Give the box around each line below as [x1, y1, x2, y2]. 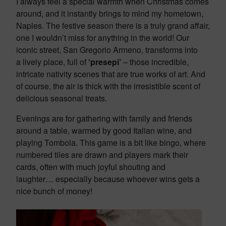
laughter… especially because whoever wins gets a [16, 173, 200, 185]
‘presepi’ [88, 56, 121, 68]
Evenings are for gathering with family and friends [16, 112, 192, 124]
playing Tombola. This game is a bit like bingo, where [16, 137, 206, 148]
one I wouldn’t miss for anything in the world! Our [16, 32, 189, 43]
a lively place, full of [16, 56, 88, 68]
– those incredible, [121, 56, 189, 68]
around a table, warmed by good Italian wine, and [16, 125, 192, 136]
